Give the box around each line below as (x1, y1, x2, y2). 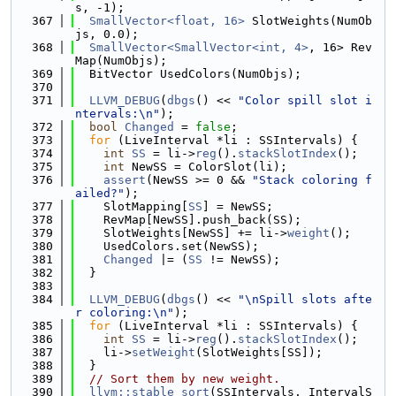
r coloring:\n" (75, 306, 174, 319)
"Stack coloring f (252, 173, 372, 187)
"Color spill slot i (238, 94, 372, 107)
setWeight (132, 346, 195, 359)
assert (103, 173, 146, 187)
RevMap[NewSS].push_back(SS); (75, 213, 301, 226)
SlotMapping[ (75, 200, 188, 213)
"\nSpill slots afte (238, 293, 372, 306)
